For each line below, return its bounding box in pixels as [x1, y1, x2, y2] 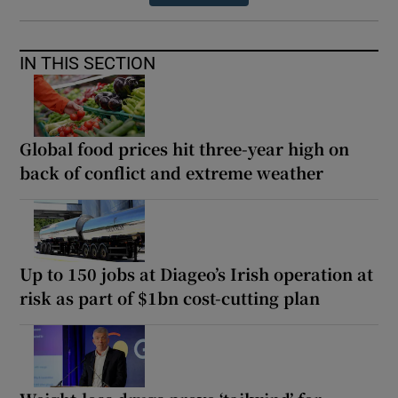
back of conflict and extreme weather [20, 161, 324, 185]
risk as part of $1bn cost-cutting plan [20, 286, 321, 310]
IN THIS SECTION [20, 54, 156, 73]
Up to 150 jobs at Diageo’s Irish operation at [20, 262, 374, 286]
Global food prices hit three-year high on [20, 137, 350, 161]
